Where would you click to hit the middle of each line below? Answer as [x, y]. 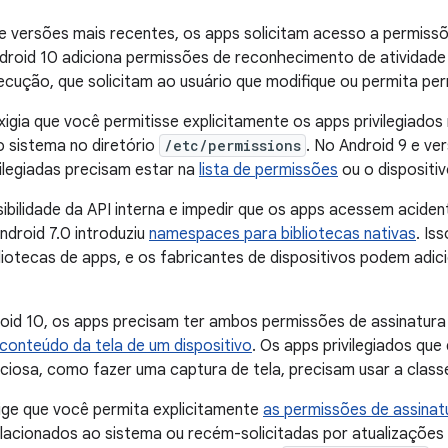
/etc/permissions [232, 146]
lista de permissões [268, 170]
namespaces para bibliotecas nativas [282, 234]
